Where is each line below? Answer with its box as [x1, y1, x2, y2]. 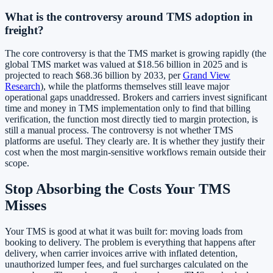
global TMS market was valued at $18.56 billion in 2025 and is [5, 59, 247, 70]
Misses [5, 197, 46, 214]
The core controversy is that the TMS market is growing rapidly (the [5, 48, 266, 59]
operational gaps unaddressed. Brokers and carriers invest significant [5, 92, 267, 103]
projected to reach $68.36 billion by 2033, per [5, 70, 183, 81]
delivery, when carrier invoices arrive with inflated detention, [5, 248, 238, 259]
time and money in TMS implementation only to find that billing [5, 103, 250, 114]
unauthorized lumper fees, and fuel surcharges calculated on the [5, 259, 248, 270]
